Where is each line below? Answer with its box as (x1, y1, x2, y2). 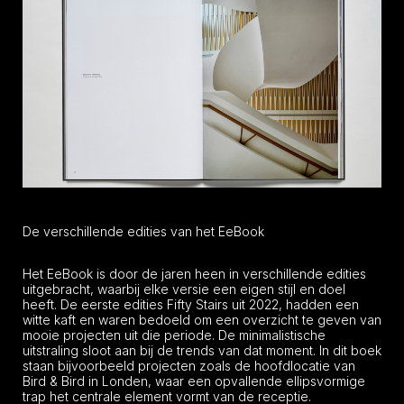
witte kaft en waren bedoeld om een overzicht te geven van (23, 311, 381, 327)
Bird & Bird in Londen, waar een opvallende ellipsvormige (23, 372, 365, 389)
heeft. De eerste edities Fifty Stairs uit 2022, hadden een (23, 296, 359, 312)
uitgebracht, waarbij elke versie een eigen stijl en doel (23, 280, 345, 297)
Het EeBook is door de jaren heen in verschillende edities (23, 265, 366, 281)
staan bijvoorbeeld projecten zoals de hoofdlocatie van (23, 357, 355, 373)
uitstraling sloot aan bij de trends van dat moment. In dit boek (23, 342, 381, 358)
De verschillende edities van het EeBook (23, 223, 264, 239)
